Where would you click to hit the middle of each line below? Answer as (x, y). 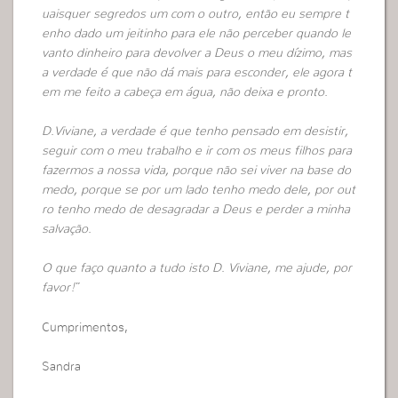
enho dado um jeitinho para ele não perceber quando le (197, 33)
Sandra (62, 367)
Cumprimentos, (85, 327)
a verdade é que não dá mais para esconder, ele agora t (197, 72)
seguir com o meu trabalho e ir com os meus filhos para (197, 151)
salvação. (67, 229)
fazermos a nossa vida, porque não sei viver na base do (197, 170)
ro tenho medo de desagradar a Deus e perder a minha (196, 209)
